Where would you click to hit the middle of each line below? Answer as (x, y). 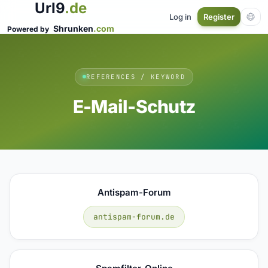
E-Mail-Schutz (134, 106)
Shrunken (73, 28)
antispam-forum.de (134, 217)
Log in (180, 16)
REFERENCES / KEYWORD (136, 76)
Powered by (29, 29)
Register (219, 17)
